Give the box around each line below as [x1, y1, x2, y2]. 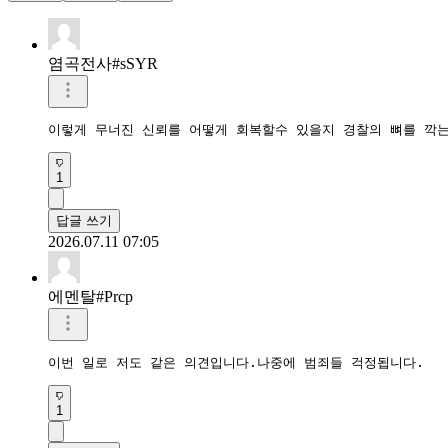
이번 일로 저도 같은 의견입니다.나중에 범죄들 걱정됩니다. [48, 354, 424, 370]
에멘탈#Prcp [48, 287, 133, 305]
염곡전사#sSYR [48, 54, 158, 72]
